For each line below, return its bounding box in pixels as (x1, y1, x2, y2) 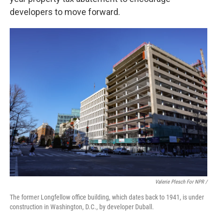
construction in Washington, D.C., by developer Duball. (10, 203, 154, 211)
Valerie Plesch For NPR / (155, 179, 207, 185)
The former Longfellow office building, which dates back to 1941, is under (10, 193, 204, 201)
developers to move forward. (10, 7, 120, 17)
